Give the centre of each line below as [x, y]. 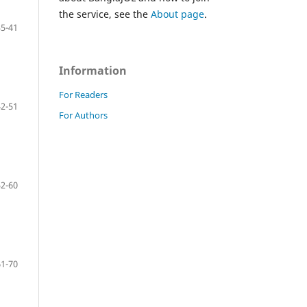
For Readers [83, 94]
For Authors [83, 115]
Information [93, 70]
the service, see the [105, 14]
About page [177, 14]
